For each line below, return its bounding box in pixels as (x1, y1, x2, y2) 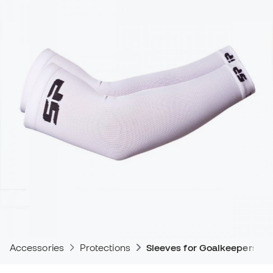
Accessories (10, 242, 64, 253)
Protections (79, 242, 130, 253)
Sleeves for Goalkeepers (146, 242, 257, 253)
